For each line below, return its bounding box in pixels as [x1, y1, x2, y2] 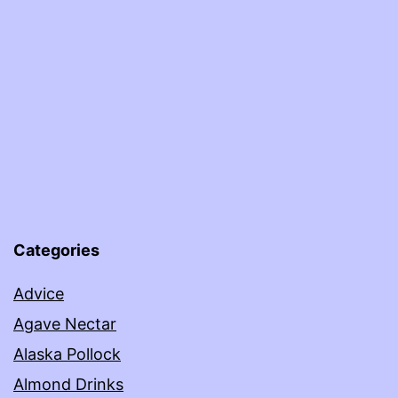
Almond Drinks [13, 375, 123, 394]
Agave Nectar [13, 314, 116, 334]
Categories [13, 241, 99, 260]
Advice [13, 284, 64, 304]
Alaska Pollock [13, 345, 121, 364]
